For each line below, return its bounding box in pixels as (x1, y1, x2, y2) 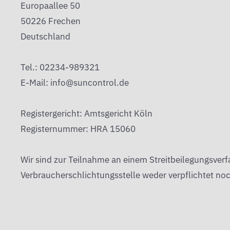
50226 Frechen (21, 15, 81, 27)
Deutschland (21, 31, 70, 43)
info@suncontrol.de (50, 77, 129, 89)
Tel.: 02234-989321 (21, 62, 100, 73)
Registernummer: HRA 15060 (21, 123, 136, 135)
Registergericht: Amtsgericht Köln (21, 108, 152, 120)
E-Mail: (21, 77, 50, 89)
